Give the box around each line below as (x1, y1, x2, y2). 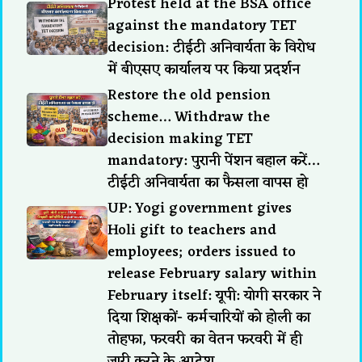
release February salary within (107, 260, 318, 287)
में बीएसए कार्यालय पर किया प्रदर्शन (107, 56, 301, 82)
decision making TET (107, 125, 253, 152)
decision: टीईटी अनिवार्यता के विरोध (107, 34, 316, 61)
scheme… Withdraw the (107, 103, 271, 130)
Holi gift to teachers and (107, 217, 277, 243)
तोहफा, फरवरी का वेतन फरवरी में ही (107, 326, 303, 352)
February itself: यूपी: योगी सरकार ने (107, 282, 322, 309)
